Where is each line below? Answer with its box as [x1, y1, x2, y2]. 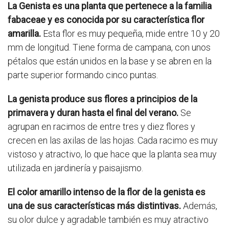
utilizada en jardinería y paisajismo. [8, 163, 143, 174]
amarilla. [8, 28, 41, 39]
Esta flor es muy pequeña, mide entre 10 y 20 [41, 28, 220, 39]
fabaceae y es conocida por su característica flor [8, 14, 204, 26]
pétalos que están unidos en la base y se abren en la [8, 56, 212, 67]
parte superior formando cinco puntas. [8, 70, 158, 81]
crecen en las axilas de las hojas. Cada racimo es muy [8, 135, 218, 146]
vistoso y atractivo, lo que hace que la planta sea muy [8, 149, 217, 160]
